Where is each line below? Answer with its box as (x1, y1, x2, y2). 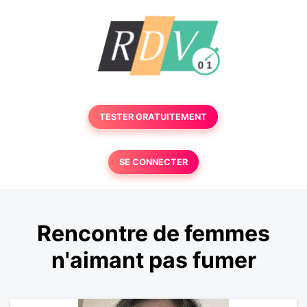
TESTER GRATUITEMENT (99, 112, 208, 122)
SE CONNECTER (119, 157, 188, 167)
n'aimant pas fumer (51, 247, 256, 274)
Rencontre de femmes (37, 220, 270, 247)
